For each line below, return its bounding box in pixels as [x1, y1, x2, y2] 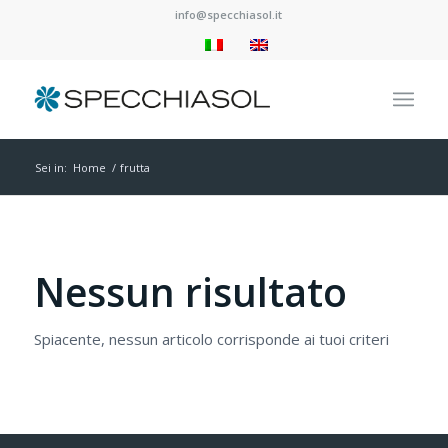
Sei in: [34, 160, 67, 175]
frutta [119, 160, 150, 175]
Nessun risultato [33, 265, 347, 318]
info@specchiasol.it [175, 7, 283, 22]
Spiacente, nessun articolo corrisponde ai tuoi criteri [33, 329, 389, 349]
